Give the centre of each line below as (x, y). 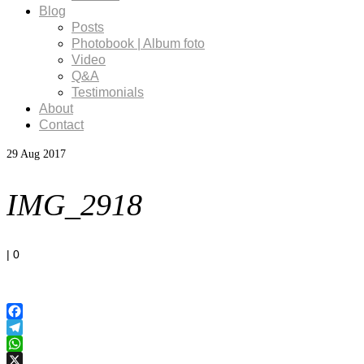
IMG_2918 (74, 204)
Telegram (30, 344)
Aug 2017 (42, 154)
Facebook (32, 328)
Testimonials (108, 92)
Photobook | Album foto (138, 43)
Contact (61, 125)
